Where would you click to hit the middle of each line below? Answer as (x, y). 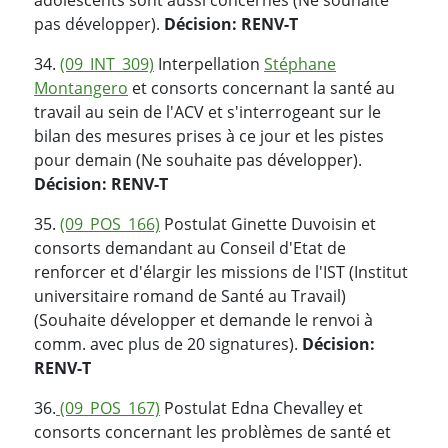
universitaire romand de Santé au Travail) (190, 295)
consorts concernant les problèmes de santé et (212, 431)
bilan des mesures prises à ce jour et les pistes (209, 135)
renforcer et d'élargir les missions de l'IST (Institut (221, 271)
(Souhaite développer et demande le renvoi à (203, 319)
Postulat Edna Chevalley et (261, 407)
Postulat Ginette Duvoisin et (268, 223)
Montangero (81, 87)
